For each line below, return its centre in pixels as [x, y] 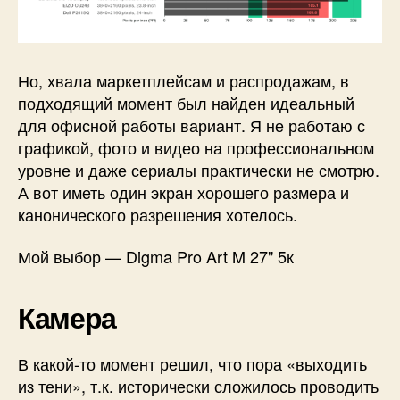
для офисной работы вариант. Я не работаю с [192, 125]
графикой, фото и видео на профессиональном [196, 147]
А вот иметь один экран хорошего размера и [183, 192]
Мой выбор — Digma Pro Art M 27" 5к [156, 257]
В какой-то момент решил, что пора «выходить [192, 364]
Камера [67, 317]
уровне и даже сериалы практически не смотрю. [199, 169]
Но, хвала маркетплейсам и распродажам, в [183, 80]
